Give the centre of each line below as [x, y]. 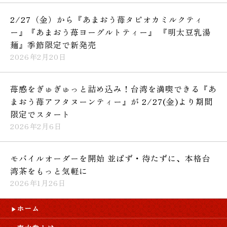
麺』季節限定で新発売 [53, 44]
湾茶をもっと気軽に [49, 171]
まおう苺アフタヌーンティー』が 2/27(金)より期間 [111, 101]
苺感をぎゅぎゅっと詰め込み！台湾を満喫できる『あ [113, 88]
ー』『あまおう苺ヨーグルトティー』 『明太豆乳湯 [110, 32]
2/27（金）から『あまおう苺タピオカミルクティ [107, 19]
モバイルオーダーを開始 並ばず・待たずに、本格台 [110, 158]
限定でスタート [40, 114]
